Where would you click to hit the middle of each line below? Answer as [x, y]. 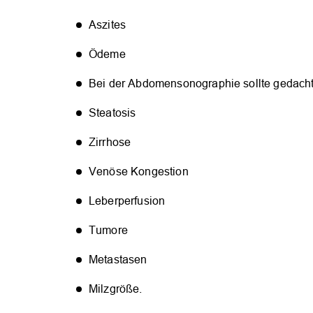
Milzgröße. [116, 289]
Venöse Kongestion [139, 171]
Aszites [108, 24]
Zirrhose [110, 142]
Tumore [108, 230]
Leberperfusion [127, 201]
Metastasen [118, 259]
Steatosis [112, 112]
